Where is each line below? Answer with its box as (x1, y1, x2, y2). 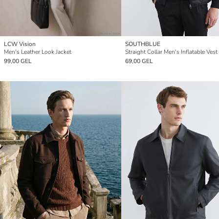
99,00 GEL (4, 57, 32, 65)
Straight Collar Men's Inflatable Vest (125, 47, 218, 56)
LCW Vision (4, 40, 36, 48)
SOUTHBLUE (125, 40, 160, 48)
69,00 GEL (125, 57, 153, 65)
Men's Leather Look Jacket (4, 47, 71, 56)
